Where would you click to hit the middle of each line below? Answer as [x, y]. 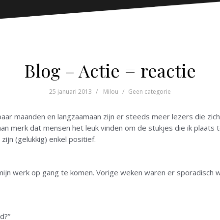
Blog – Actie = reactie [110, 70]
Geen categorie [150, 92]
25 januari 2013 [70, 92]
